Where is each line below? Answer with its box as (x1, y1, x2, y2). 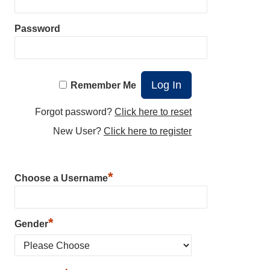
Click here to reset (115, 106, 192, 117)
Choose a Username (14, 172, 108, 183)
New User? (53, 125, 104, 136)
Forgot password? (35, 106, 115, 117)
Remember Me (71, 80, 136, 90)
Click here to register (104, 125, 192, 136)
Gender (14, 218, 48, 229)
